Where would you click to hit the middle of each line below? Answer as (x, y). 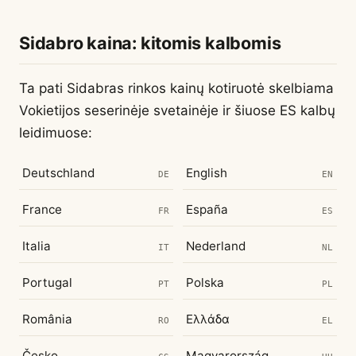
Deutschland (58, 173)
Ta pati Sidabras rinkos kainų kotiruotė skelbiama (176, 88)
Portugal (47, 282)
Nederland (216, 246)
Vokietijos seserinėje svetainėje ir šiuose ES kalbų (177, 110)
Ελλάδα (208, 319)
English (207, 173)
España (207, 209)
